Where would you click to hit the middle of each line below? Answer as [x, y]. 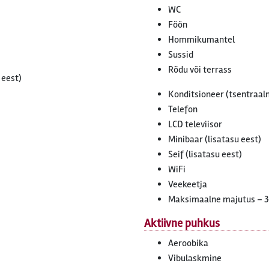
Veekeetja [188, 184]
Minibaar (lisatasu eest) [215, 139]
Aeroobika [188, 243]
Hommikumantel [201, 40]
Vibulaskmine [195, 258]
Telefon [183, 109]
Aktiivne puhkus [182, 223]
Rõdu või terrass [200, 70]
